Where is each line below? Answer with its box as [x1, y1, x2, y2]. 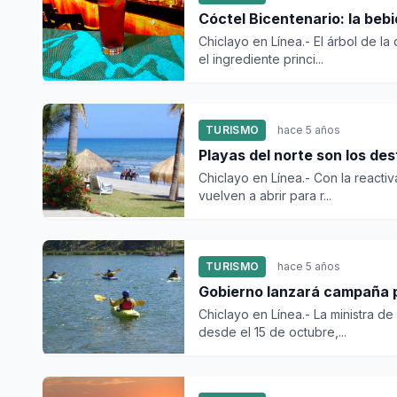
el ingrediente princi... [198, 51, 323, 66]
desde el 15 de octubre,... [198, 324, 346, 339]
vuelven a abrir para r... [198, 188, 331, 203]
